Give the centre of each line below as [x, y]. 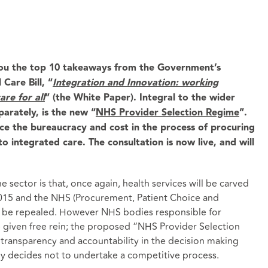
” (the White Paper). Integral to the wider [140, 98]
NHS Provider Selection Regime [167, 113]
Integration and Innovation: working [135, 83]
